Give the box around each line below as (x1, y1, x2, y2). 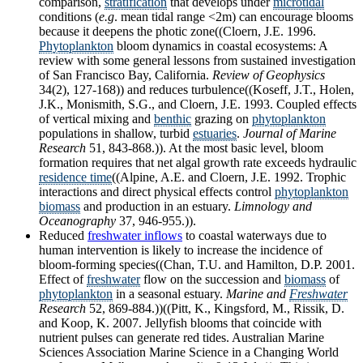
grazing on (191, 112, 252, 126)
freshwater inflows (88, 228, 182, 243)
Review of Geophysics (212, 68, 325, 83)
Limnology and (234, 199, 312, 214)
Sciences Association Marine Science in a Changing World (39, 345, 339, 360)
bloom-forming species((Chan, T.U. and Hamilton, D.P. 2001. (39, 258, 355, 272)
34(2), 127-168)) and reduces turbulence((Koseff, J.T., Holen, (39, 83, 354, 97)
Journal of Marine (243, 126, 336, 141)
